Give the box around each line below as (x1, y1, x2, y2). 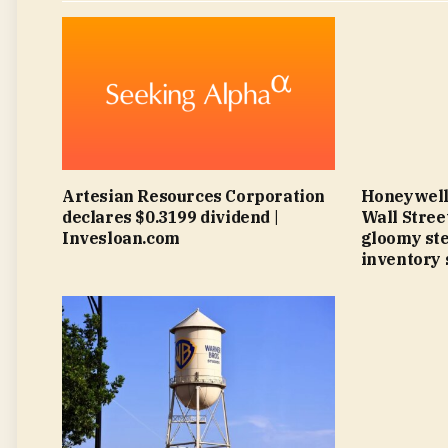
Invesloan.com (62, 228, 180, 249)
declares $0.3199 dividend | (62, 207, 279, 228)
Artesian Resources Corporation (62, 186, 326, 207)
